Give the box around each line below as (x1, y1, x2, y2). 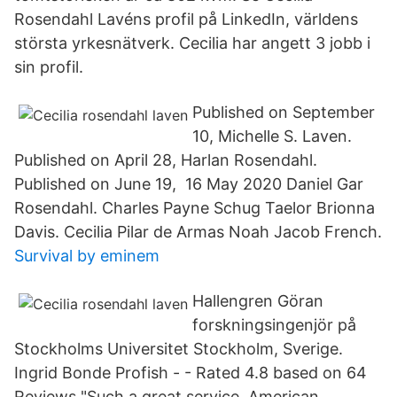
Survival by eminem (14, 246, 160, 265)
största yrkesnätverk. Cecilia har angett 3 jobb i (14, 34, 370, 52)
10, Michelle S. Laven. (192, 127, 352, 145)
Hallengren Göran (192, 292, 323, 310)
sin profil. (14, 58, 83, 76)
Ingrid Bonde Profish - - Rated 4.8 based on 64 (14, 363, 367, 382)
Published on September (192, 103, 375, 121)
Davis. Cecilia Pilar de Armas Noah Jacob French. (14, 222, 382, 241)
